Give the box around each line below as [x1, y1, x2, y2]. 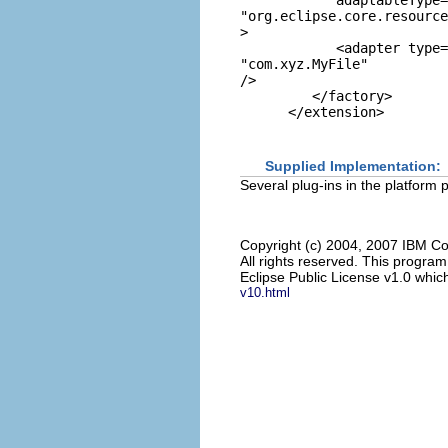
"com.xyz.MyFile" [240, 56, 368, 73]
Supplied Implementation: [265, 157, 441, 174]
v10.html [240, 284, 290, 300]
